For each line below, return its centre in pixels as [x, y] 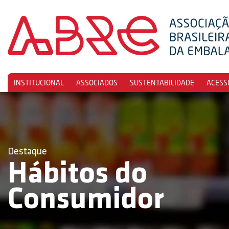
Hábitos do [77, 175]
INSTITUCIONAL [39, 83]
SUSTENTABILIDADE [162, 83]
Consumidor [86, 200]
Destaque [27, 152]
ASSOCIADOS [97, 83]
